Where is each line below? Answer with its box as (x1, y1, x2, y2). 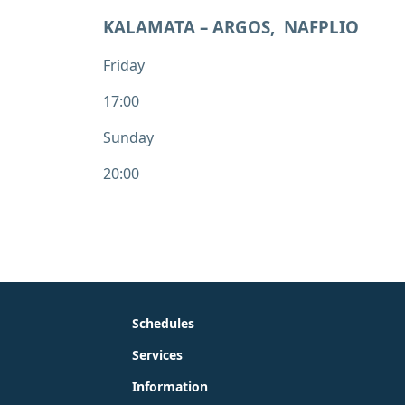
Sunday (103, 127, 154, 147)
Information (132, 377, 208, 395)
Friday (103, 54, 145, 75)
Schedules (132, 314, 194, 332)
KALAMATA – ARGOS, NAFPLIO (103, 14, 359, 38)
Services (132, 345, 183, 363)
